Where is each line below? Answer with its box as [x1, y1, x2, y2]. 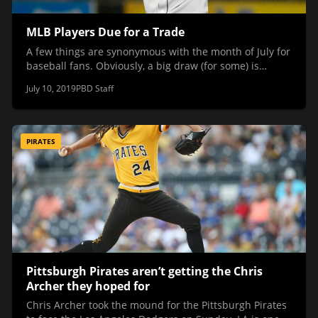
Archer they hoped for [26, 278, 150, 294]
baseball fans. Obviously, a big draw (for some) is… [26, 58, 267, 72]
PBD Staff [76, 82, 114, 94]
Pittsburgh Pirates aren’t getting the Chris [26, 263, 263, 279]
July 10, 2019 [26, 82, 76, 94]
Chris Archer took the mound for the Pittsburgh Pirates [26, 297, 287, 312]
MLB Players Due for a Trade [26, 24, 185, 40]
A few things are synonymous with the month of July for [26, 44, 290, 58]
